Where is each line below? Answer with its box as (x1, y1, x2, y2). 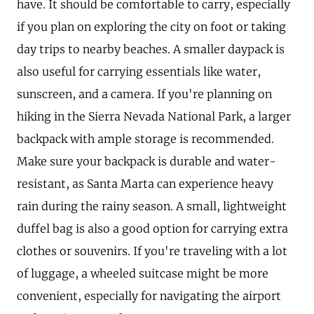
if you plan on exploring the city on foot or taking (17, 20, 286, 34)
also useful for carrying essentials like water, (17, 64, 261, 79)
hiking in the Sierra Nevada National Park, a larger (17, 109, 291, 124)
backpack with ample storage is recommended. (17, 132, 274, 146)
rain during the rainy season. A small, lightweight (17, 199, 287, 214)
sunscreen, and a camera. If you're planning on (17, 87, 272, 102)
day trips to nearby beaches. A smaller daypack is (17, 42, 285, 57)
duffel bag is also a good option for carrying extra (17, 221, 288, 236)
